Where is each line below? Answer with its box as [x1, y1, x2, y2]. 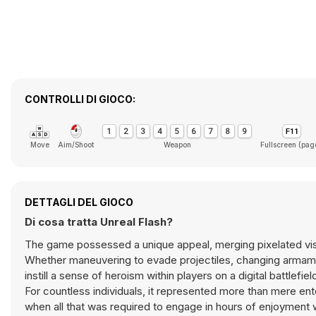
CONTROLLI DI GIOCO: [25, 93, 135, 105]
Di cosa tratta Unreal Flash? [25, 215, 173, 229]
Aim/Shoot [58, 140, 94, 149]
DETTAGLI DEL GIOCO [25, 196, 133, 208]
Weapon [163, 140, 191, 149]
